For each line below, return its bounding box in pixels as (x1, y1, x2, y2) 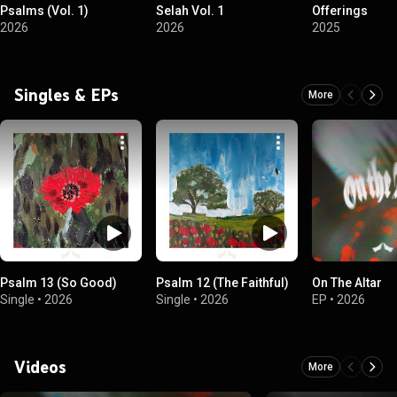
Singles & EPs (14, 84, 119, 105)
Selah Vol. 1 (156, 4, 224, 18)
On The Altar (312, 276, 382, 290)
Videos (14, 356, 66, 378)
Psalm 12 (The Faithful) (156, 276, 289, 290)
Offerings (312, 4, 368, 18)
